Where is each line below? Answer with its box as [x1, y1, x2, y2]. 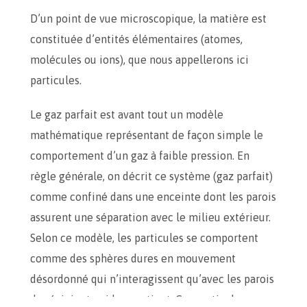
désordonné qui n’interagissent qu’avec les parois [30, 273, 274, 285]
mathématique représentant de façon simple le [30, 129, 263, 141]
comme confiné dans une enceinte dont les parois [30, 191, 276, 203]
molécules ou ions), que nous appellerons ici [30, 53, 249, 66]
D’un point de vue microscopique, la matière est [30, 12, 267, 25]
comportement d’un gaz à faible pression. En [30, 149, 249, 162]
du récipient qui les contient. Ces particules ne [30, 293, 260, 306]
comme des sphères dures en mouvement [30, 252, 236, 265]
